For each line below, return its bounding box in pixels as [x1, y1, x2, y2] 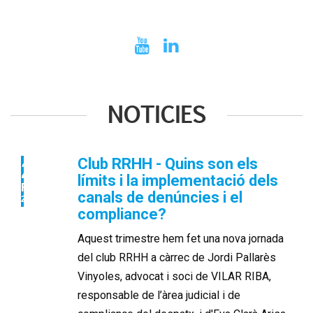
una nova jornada [203, 231, 284, 245]
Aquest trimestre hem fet [78, 231, 204, 245]
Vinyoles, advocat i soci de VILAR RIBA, [78, 269, 272, 283]
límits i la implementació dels [78, 171, 279, 189]
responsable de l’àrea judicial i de [78, 288, 241, 302]
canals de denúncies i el [78, 188, 243, 206]
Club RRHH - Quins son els [78, 154, 259, 173]
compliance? [78, 205, 167, 223]
